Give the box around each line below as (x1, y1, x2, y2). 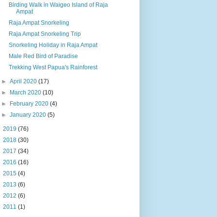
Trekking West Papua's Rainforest (8, 63, 97, 71)
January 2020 (10, 111, 48, 118)
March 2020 (10, 89, 43, 96)
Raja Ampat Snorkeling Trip (8, 30, 81, 37)
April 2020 (10, 77, 39, 85)
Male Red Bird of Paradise (8, 52, 78, 60)
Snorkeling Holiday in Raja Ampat (8, 41, 97, 48)
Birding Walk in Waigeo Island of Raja (8, 1, 108, 8)
